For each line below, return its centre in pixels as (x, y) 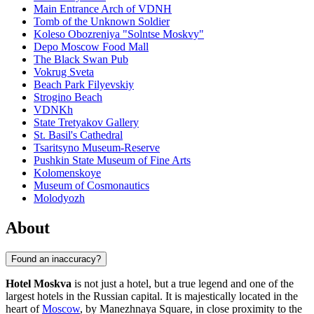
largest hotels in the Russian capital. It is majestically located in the (152, 296)
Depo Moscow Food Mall (91, 47)
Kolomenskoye (67, 173)
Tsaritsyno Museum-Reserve (97, 148)
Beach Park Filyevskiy (84, 85)
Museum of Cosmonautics (91, 186)
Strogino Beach (68, 97)
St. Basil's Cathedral (78, 135)
